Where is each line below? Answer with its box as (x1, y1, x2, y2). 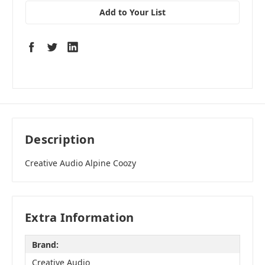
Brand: (31, 238, 59, 250)
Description (25, 131, 95, 148)
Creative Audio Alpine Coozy (25, 157, 136, 169)
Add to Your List (99, 6, 166, 18)
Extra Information (25, 209, 134, 226)
